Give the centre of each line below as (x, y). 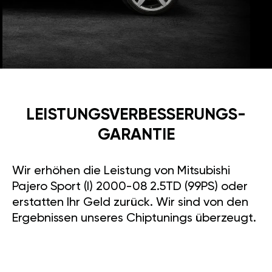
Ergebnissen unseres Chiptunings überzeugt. (134, 219)
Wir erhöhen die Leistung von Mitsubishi (121, 172)
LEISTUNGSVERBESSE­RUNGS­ (136, 115)
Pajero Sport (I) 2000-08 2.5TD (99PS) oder (130, 187)
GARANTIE (136, 135)
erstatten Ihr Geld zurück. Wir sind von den (130, 203)
